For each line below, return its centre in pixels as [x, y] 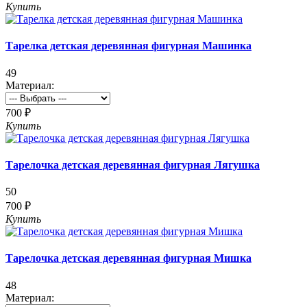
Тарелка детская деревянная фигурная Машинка [128, 46]
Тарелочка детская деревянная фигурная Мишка [128, 258]
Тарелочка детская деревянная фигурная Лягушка [133, 164]
